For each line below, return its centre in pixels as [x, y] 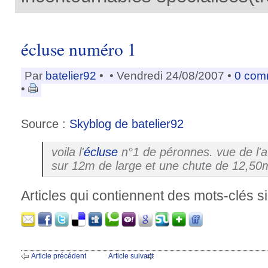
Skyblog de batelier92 [127, 124]
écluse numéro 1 [79, 48]
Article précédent [59, 256]
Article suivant [131, 256]
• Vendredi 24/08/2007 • [170, 75]
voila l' [68, 152]
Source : [45, 124]
